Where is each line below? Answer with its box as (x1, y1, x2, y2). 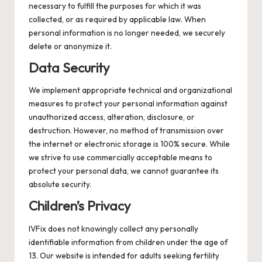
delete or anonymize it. (29, 40, 112, 51)
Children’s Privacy (29, 198, 131, 215)
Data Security (29, 59, 110, 76)
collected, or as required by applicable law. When (29, 13, 206, 25)
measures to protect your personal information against (29, 98, 227, 109)
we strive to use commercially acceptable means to (29, 152, 212, 163)
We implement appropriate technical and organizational (29, 85, 232, 96)
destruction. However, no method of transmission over (29, 125, 224, 136)
